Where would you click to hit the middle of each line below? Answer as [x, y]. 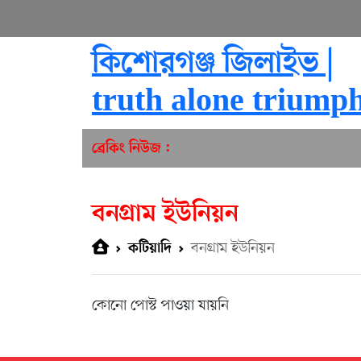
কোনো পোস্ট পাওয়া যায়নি [160, 306]
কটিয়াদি [150, 249]
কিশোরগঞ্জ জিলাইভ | [213, 64]
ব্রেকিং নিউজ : [131, 148]
